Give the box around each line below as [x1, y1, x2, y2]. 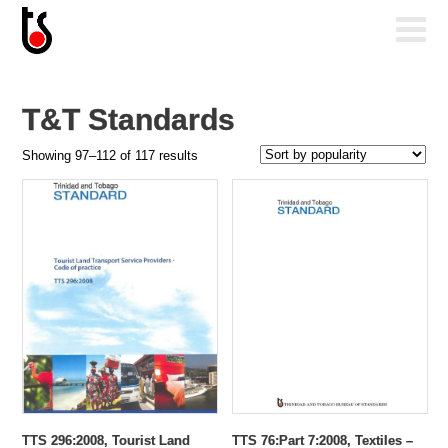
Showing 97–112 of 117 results [22, 148, 199, 164]
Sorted [197, 147, 236, 163]
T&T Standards [22, 103, 236, 137]
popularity [197, 189, 254, 205]
